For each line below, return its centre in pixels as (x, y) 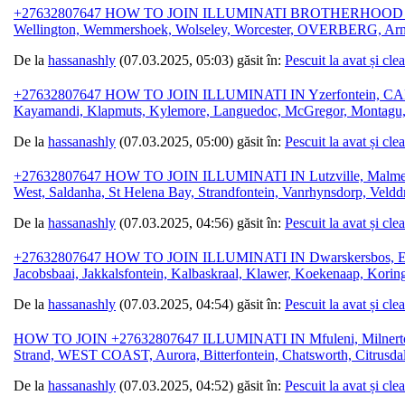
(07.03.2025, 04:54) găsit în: (200, 305)
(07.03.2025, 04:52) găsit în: (200, 386)
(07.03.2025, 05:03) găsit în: (200, 61)
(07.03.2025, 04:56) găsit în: (200, 223)
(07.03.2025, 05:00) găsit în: (200, 142)
